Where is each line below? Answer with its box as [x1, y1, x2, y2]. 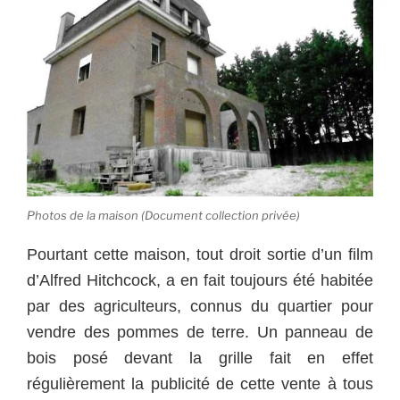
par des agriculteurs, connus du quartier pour [27, 297, 373, 316]
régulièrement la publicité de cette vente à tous [27, 375, 373, 394]
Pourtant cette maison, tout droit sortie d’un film [27, 246, 373, 264]
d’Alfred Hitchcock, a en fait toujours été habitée [27, 271, 373, 290]
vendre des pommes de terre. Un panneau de [27, 323, 373, 342]
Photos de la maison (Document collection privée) [27, 207, 300, 222]
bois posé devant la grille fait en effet [27, 349, 373, 368]
